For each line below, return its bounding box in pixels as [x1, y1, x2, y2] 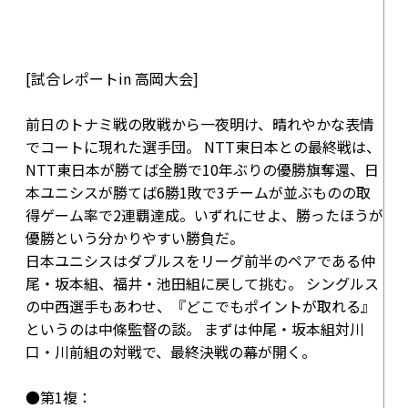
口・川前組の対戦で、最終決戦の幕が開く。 [25, 341, 316, 362]
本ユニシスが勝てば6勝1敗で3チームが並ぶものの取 [25, 181, 371, 203]
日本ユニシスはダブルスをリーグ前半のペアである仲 [25, 250, 375, 271]
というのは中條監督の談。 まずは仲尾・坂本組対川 [25, 318, 364, 340]
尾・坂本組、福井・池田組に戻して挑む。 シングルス [25, 272, 379, 294]
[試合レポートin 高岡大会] [25, 67, 199, 89]
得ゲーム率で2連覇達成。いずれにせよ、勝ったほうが [25, 204, 383, 226]
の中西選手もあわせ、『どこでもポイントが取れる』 [25, 295, 375, 317]
